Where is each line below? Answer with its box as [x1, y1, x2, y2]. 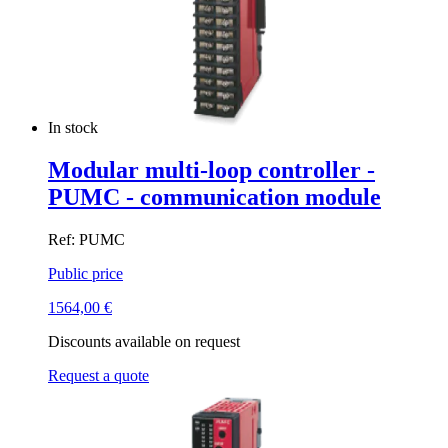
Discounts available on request [48, 333, 240, 351]
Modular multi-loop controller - [48, 157, 375, 184]
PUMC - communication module [48, 184, 381, 211]
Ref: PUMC [48, 231, 125, 249]
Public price [48, 265, 123, 283]
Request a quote [48, 367, 149, 385]
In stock [48, 119, 102, 137]
